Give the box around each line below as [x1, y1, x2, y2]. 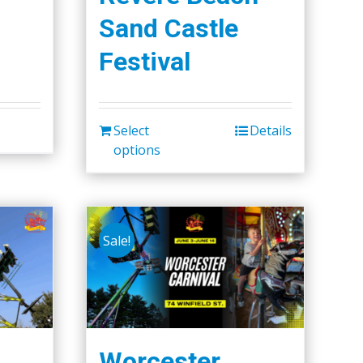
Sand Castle [99, 12, 238, 44]
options [113, 140, 160, 159]
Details [250, 121, 292, 139]
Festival [99, 45, 190, 77]
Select [113, 121, 149, 139]
